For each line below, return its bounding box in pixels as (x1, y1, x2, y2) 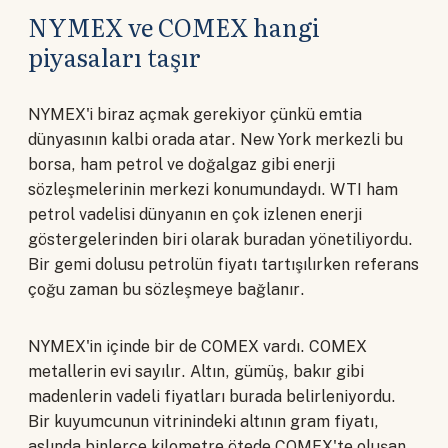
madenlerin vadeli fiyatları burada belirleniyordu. (28, 386, 396, 406)
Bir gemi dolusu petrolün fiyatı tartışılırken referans (28, 254, 419, 274)
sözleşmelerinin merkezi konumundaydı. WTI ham (28, 179, 398, 199)
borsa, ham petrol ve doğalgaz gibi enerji (28, 154, 335, 174)
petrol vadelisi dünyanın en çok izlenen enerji (28, 204, 362, 224)
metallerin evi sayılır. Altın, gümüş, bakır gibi (28, 361, 364, 381)
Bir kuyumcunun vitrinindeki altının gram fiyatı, (28, 411, 379, 431)
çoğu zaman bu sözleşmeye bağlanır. (28, 279, 305, 299)
